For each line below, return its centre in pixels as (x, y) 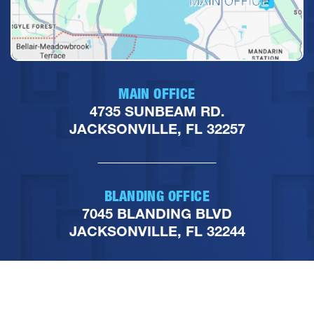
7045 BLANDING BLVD (157, 213)
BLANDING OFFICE (157, 196)
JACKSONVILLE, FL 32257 (157, 129)
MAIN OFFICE (157, 94)
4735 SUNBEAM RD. (157, 111)
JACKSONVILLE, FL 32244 (157, 231)
